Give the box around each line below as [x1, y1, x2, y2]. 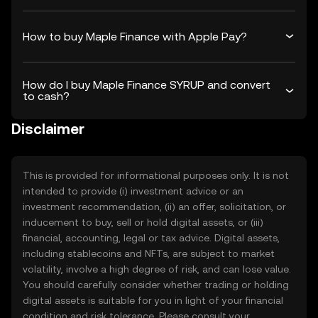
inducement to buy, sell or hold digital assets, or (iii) [23, 216, 263, 228]
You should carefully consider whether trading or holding [23, 279, 289, 290]
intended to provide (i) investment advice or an [23, 185, 243, 197]
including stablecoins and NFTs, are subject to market [23, 248, 275, 259]
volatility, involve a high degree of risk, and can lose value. [23, 263, 291, 275]
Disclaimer [11, 121, 84, 138]
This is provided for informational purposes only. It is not [23, 170, 289, 181]
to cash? [23, 89, 70, 103]
